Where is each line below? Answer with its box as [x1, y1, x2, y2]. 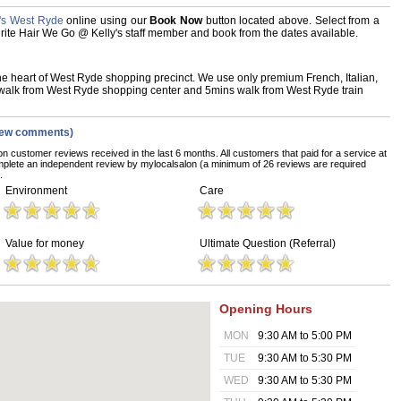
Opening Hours [219, 302, 312, 316]
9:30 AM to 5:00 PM [258, 329, 352, 342]
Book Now [149, 14, 203, 27]
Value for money [5, 237, 84, 250]
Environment [5, 184, 67, 197]
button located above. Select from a [202, 14, 380, 27]
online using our [63, 14, 150, 27]
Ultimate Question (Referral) [200, 237, 336, 250]
